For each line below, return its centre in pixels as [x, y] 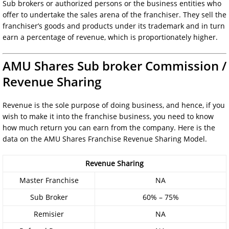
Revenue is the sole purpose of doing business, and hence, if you [114, 105]
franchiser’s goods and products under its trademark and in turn [114, 26]
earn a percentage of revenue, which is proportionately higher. [110, 37]
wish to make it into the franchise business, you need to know [108, 116]
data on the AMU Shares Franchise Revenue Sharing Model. [105, 139]
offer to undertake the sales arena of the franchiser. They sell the [114, 14]
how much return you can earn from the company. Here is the [109, 127]
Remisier [49, 214]
